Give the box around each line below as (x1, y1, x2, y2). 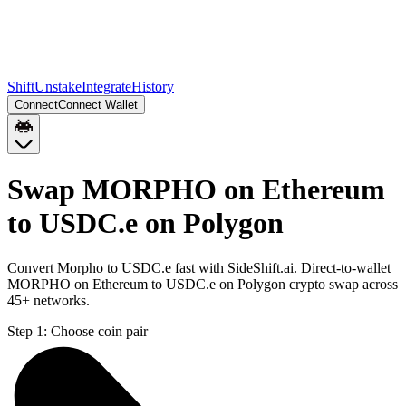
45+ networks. (7, 292, 90, 308)
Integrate (82, 79, 131, 94)
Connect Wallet (58, 98, 138, 111)
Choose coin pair (51, 323, 148, 339)
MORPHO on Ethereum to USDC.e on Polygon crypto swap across (7, 275, 398, 292)
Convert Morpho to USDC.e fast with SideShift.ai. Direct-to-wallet (7, 259, 391, 275)
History (131, 79, 174, 94)
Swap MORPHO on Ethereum (7, 173, 385, 207)
